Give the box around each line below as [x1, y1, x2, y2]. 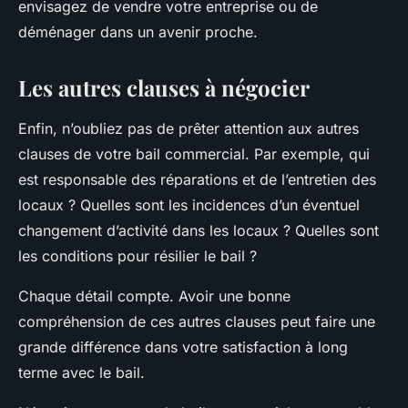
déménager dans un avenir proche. [18, 23, 258, 42]
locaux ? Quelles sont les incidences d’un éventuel [18, 196, 360, 215]
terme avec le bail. [18, 363, 145, 382]
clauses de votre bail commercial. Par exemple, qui [18, 145, 370, 164]
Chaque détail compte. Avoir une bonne [18, 287, 291, 306]
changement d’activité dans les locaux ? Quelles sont [18, 221, 379, 240]
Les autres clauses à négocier [18, 73, 310, 103]
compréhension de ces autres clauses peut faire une [18, 312, 375, 331]
